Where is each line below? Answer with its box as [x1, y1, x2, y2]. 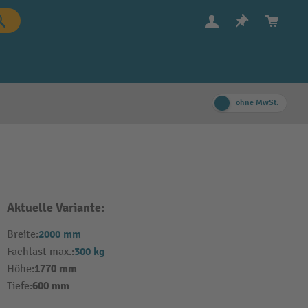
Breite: [7, 228, 38, 241]
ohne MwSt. [236, 98, 278, 108]
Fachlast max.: [7, 245, 74, 258]
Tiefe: [7, 280, 32, 293]
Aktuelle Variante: [7, 200, 104, 216]
